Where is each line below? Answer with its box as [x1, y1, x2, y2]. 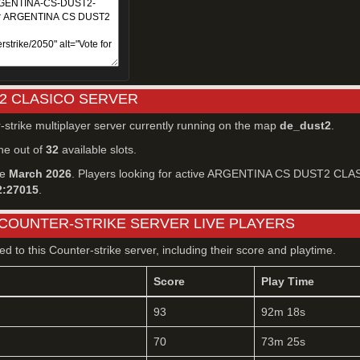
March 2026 [9, 167, 72, 180]
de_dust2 [280, 119, 331, 132]
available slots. [59, 143, 137, 156]
